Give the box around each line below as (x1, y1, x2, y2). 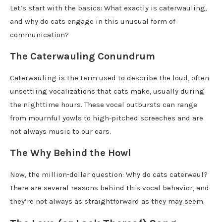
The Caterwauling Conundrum (10, 50, 155, 62)
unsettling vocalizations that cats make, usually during (10, 86, 204, 96)
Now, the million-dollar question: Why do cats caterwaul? (10, 169, 208, 179)
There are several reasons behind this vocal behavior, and (10, 183, 209, 192)
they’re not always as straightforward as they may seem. (10, 196, 205, 206)
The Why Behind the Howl (10, 147, 131, 159)
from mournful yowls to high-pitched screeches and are (10, 113, 203, 122)
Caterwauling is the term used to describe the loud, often (10, 73, 209, 82)
